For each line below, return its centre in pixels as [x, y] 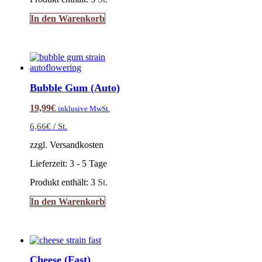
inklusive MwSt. [84, 108]
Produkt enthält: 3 [64, 182]
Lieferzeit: [50, 163]
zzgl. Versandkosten [67, 144]
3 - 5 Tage [89, 163]
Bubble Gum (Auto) [75, 87]
